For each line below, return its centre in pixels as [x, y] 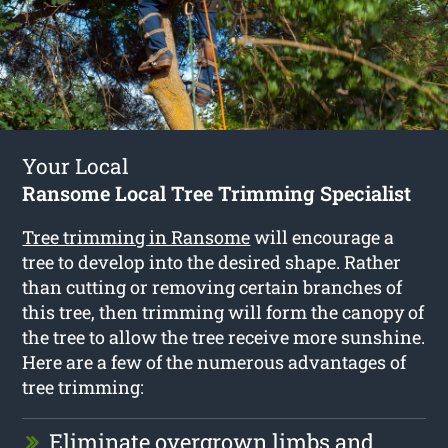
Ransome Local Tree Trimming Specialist [217, 192]
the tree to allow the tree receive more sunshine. [224, 336]
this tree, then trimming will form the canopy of [223, 311]
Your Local [76, 165]
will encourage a [322, 236]
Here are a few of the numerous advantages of [214, 361]
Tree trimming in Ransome [136, 236]
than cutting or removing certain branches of [212, 286]
